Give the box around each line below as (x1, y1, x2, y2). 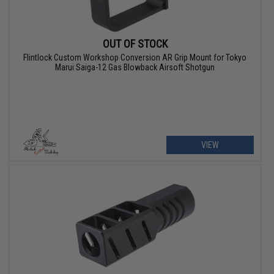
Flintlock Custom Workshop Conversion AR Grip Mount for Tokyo (23, 52, 247, 62)
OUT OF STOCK (102, 37, 168, 50)
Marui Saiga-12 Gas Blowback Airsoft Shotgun (55, 62, 215, 72)
